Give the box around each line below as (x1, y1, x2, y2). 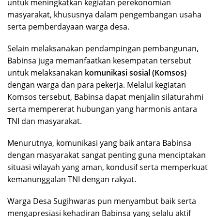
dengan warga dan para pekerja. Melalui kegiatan (7, 79, 186, 90)
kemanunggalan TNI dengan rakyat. (7, 173, 136, 185)
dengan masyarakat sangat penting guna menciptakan (7, 149, 206, 160)
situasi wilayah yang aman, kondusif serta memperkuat (7, 161, 208, 172)
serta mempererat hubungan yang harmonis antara (7, 103, 197, 114)
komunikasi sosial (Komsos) (85, 67, 186, 78)
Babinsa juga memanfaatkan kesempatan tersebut (7, 55, 191, 66)
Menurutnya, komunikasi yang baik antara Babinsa (7, 137, 191, 148)
